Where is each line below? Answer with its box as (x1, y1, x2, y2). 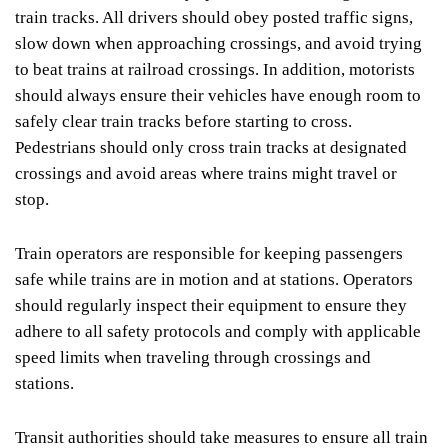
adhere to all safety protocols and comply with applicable (15, 321, 421, 341)
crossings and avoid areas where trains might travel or (15, 163, 397, 183)
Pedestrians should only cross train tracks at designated (15, 137, 407, 157)
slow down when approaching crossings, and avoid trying (15, 33, 422, 53)
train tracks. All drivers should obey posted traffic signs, (15, 7, 413, 27)
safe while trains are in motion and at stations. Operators (15, 269, 413, 289)
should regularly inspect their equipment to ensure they (15, 295, 407, 315)
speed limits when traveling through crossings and (15, 347, 371, 367)
